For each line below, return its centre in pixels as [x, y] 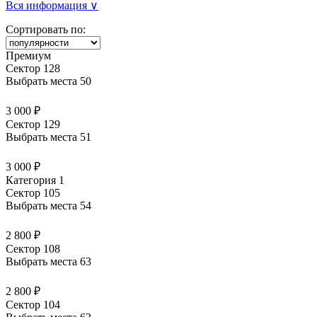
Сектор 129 [33, 124]
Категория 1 [35, 180]
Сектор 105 [33, 192]
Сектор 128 [33, 68]
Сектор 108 [33, 248]
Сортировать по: [46, 29]
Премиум [28, 55]
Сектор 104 [33, 304]
